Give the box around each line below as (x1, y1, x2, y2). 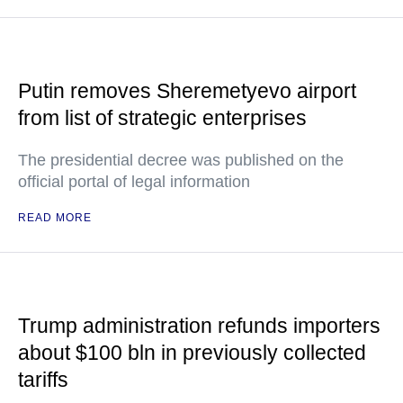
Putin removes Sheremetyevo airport (18, 79, 356, 103)
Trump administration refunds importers (18, 314, 381, 337)
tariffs (18, 368, 68, 391)
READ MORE (18, 211, 92, 224)
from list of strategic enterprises (18, 106, 307, 130)
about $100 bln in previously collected (18, 341, 366, 364)
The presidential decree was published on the (18, 151, 344, 169)
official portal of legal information (18, 173, 250, 191)
